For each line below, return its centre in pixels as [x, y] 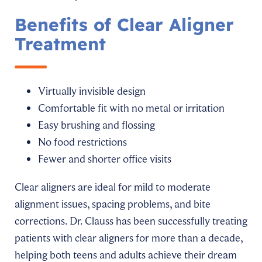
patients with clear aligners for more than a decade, [129, 238]
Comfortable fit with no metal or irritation [131, 108]
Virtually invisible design [92, 91]
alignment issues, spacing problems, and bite [113, 204]
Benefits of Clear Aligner [124, 24]
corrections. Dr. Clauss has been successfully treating [131, 221]
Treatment [60, 44]
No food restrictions [82, 142]
